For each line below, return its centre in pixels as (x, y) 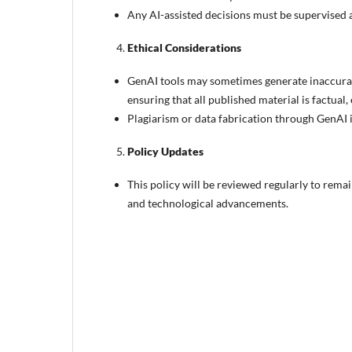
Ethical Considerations (184, 47)
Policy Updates (165, 152)
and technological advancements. (208, 203)
